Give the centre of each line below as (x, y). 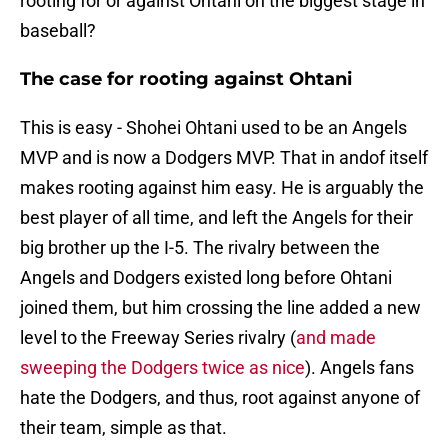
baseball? (58, 31)
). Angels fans (359, 368)
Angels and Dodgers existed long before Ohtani (206, 278)
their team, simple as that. (123, 428)
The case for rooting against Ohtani (186, 79)
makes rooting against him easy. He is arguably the (222, 188)
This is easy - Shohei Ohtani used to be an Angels (213, 128)
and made (336, 338)
